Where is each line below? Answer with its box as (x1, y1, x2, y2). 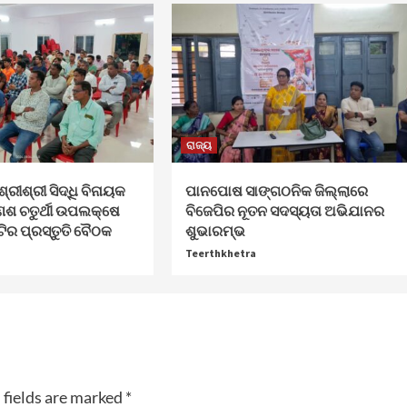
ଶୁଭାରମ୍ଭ (184, 222, 245, 240)
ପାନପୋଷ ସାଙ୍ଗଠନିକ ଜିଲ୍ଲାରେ (184, 182, 368, 200)
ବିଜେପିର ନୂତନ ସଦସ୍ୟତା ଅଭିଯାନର (184, 202, 384, 220)
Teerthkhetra (184, 246, 256, 260)
